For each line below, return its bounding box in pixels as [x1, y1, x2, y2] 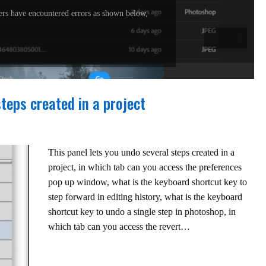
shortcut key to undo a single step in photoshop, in [47, 206, 236, 217]
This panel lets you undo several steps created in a [47, 147, 235, 157]
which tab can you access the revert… [47, 221, 190, 232]
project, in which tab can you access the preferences [47, 161, 242, 172]
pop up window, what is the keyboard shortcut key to [47, 176, 247, 187]
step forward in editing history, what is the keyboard [47, 191, 242, 202]
